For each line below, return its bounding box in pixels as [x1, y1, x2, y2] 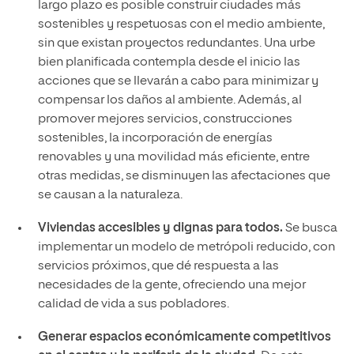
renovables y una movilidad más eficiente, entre [37, 150, 310, 164]
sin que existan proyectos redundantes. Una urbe [37, 36, 315, 50]
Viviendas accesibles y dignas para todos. [37, 221, 283, 235]
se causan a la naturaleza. [37, 188, 183, 201]
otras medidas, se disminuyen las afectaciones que [37, 169, 330, 183]
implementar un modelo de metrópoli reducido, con [37, 240, 335, 254]
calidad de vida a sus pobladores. [37, 297, 229, 311]
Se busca [282, 221, 337, 235]
